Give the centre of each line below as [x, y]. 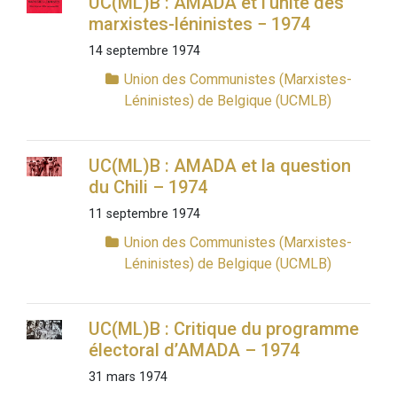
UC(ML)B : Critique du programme [223, 329]
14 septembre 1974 [144, 51]
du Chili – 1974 [148, 187]
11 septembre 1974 [144, 214]
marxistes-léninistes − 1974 [199, 24]
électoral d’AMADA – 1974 [194, 350]
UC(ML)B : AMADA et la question [219, 166]
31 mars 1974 [128, 378]
